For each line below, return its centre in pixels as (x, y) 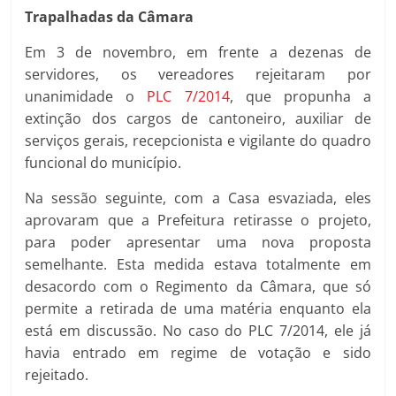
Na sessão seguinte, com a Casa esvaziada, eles (198, 198)
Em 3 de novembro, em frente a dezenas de (198, 52)
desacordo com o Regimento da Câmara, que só (198, 286)
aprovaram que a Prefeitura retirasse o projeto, (198, 220)
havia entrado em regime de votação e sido (198, 353)
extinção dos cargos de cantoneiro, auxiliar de (198, 118)
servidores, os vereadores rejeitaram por (198, 74)
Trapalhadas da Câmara (110, 17)
